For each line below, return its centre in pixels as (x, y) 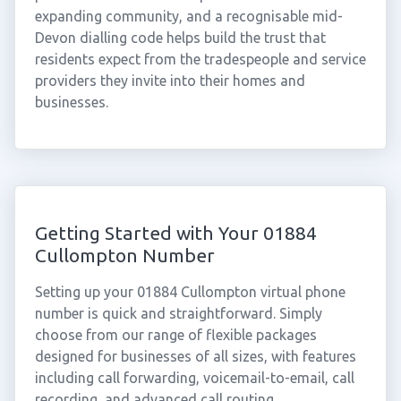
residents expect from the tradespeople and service (200, 59)
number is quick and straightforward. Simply (178, 313)
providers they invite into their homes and (170, 81)
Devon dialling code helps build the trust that (180, 38)
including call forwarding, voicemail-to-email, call (194, 378)
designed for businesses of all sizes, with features (195, 356)
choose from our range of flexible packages (175, 335)
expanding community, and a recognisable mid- (188, 16)
